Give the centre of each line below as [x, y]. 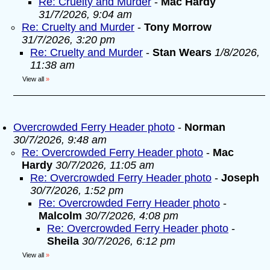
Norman [205, 127]
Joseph [240, 178]
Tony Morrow [178, 27]
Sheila [63, 241]
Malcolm [60, 216]
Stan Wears [182, 52]
